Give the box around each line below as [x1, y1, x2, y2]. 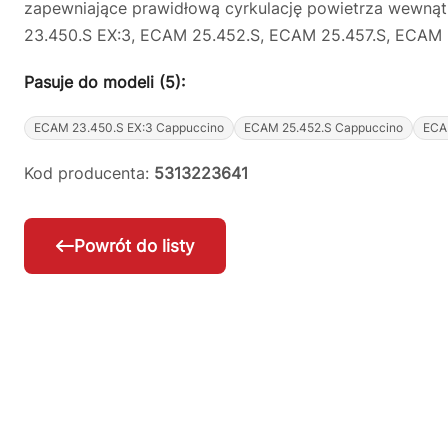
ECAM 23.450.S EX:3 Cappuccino [34, 120, 224, 135]
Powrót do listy [74, 236, 194, 257]
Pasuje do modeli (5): [24, 72, 185, 92]
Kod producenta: [24, 163, 154, 183]
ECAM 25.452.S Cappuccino [244, 120, 403, 135]
